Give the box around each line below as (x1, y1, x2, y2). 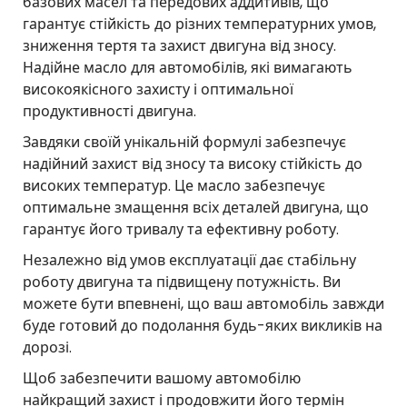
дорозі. (23, 336, 72, 358)
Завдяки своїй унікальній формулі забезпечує (23, 131, 346, 153)
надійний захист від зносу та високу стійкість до (23, 153, 362, 174)
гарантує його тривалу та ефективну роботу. (23, 218, 339, 240)
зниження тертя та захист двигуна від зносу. (23, 35, 336, 56)
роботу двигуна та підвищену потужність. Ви (23, 271, 341, 293)
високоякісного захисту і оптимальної (23, 78, 293, 100)
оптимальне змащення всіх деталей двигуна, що (23, 196, 369, 218)
